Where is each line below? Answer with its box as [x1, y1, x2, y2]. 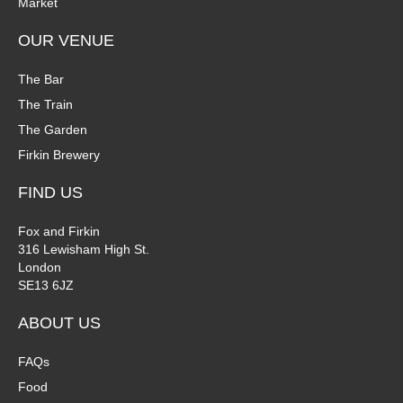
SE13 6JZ [18, 277, 74, 292]
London [18, 259, 61, 274]
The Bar [18, 71, 64, 86]
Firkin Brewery [18, 147, 100, 162]
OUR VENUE [18, 31, 114, 49]
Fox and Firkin [18, 223, 100, 238]
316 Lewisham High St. [18, 241, 149, 256]
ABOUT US [18, 313, 101, 332]
